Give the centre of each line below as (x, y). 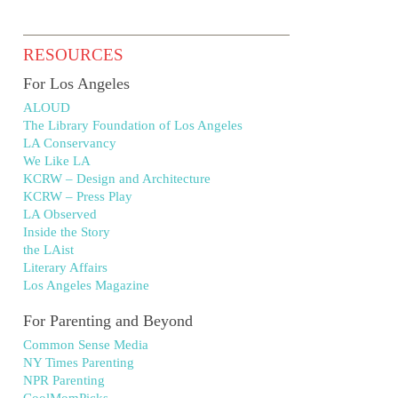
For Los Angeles (76, 84)
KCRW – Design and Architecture (117, 179)
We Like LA (57, 161)
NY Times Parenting (79, 362)
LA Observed (60, 214)
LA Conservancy (70, 143)
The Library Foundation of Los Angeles (133, 125)
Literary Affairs (65, 267)
